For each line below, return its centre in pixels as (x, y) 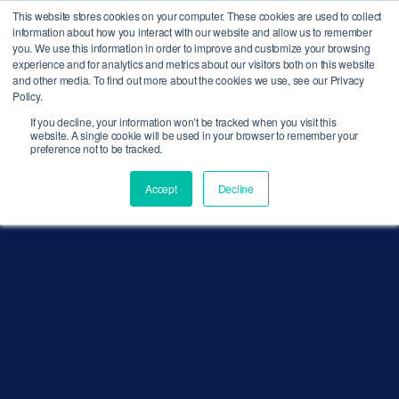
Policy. (28, 96)
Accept (161, 188)
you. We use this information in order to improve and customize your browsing (191, 48)
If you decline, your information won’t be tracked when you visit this (183, 122)
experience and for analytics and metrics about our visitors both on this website (194, 64)
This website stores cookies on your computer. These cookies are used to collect (197, 16)
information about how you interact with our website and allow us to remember (192, 32)
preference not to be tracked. (97, 148)
